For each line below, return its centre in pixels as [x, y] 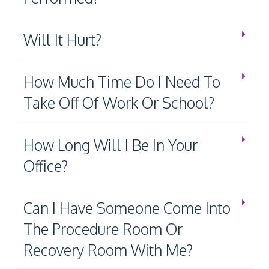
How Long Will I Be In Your [110, 144]
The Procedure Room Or [103, 228]
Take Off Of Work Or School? [119, 102]
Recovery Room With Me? [108, 249]
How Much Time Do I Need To [122, 81]
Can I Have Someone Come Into [127, 207]
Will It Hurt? [62, 39]
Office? [46, 165]
